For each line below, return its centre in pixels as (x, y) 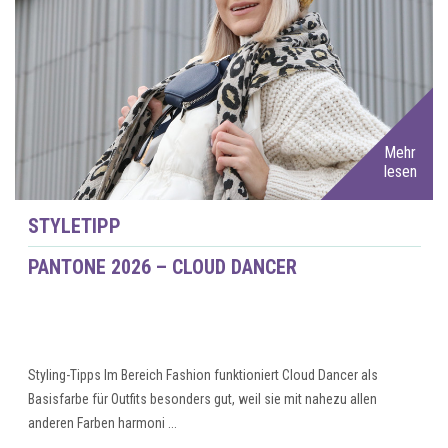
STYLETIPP (74, 225)
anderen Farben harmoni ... (102, 422)
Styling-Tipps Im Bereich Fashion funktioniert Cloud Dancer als (202, 374)
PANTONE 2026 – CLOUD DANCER (162, 266)
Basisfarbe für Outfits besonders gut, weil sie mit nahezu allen (202, 398)
